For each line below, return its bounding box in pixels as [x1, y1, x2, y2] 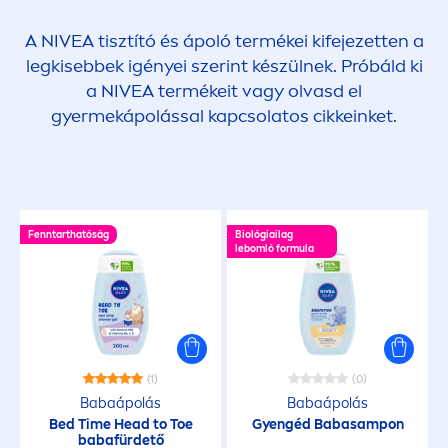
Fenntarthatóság [28, 229, 109, 241]
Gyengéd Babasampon [251, 416, 404, 433]
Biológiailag [235, 229, 293, 241]
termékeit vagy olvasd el [154, 80, 362, 102]
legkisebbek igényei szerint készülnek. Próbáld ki [25, 55, 423, 77]
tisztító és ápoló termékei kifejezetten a [93, 30, 424, 52]
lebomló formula [235, 243, 314, 255]
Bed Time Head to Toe [48, 416, 193, 433]
